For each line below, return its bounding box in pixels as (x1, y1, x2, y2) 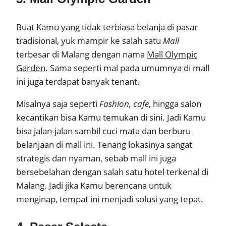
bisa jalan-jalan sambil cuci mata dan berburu (16, 125, 191, 137)
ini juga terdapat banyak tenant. (16, 76, 140, 88)
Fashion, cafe (99, 98, 149, 110)
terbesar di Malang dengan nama (16, 48, 147, 61)
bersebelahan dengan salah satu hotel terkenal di (16, 166, 208, 178)
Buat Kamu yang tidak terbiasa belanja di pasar (16, 21, 198, 33)
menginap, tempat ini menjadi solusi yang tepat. (16, 193, 203, 205)
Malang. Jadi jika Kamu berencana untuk (16, 180, 172, 192)
